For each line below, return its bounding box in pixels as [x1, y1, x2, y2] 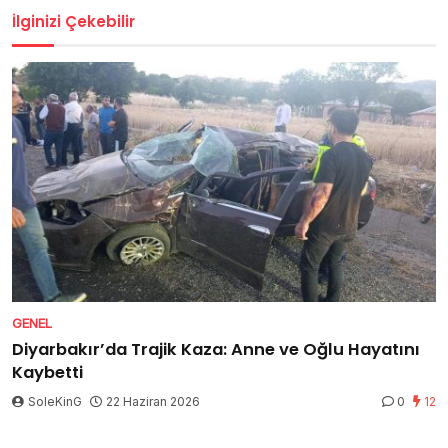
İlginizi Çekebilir [12, 11, 135, 32]
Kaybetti [12, 361, 83, 385]
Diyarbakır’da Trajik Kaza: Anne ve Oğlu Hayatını [12, 338, 420, 362]
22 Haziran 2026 [106, 394, 200, 410]
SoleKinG [25, 394, 85, 410]
